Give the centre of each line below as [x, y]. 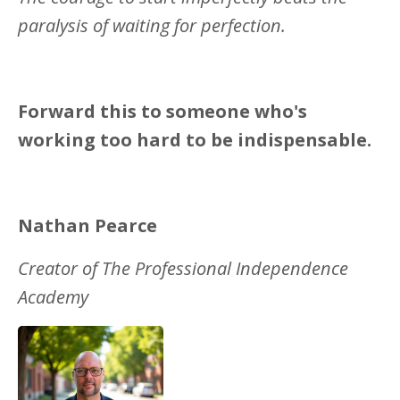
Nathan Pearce [87, 226]
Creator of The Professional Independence [183, 269]
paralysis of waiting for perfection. [152, 26]
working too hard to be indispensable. [195, 140]
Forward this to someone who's [162, 112]
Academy [53, 297]
